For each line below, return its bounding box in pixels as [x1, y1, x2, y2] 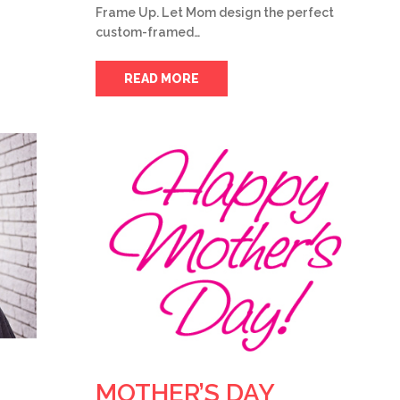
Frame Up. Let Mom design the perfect [96, 4, 334, 20]
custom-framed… [96, 24, 200, 39]
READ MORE [124, 71, 199, 86]
